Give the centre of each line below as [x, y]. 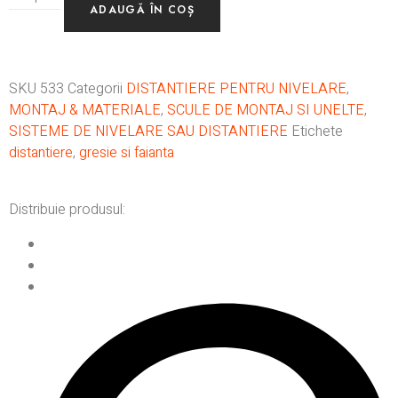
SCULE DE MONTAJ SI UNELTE [266, 111]
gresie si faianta [127, 153]
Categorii [95, 89]
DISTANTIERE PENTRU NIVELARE [236, 89]
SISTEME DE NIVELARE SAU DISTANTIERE [148, 132]
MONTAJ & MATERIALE [85, 111]
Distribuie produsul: [67, 210]
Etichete [317, 132]
